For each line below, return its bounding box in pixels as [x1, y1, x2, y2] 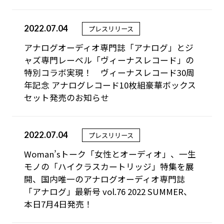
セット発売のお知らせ [23, 91, 109, 104]
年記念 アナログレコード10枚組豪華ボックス [23, 79, 196, 91]
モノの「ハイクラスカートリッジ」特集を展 [23, 160, 194, 172]
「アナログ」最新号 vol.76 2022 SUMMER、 [23, 185, 192, 197]
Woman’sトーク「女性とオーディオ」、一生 [23, 147, 196, 160]
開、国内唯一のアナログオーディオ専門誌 [23, 172, 185, 185]
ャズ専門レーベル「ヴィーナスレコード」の [23, 54, 194, 66]
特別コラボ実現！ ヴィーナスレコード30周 [23, 66, 194, 79]
